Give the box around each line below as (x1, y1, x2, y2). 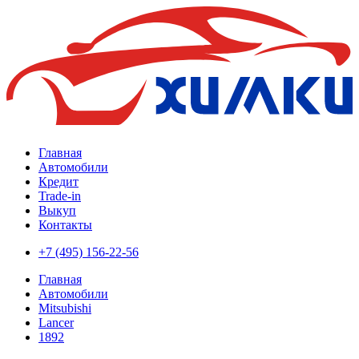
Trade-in (38, 189, 81, 204)
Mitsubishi (38, 301, 91, 316)
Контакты (38, 218, 92, 232)
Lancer (38, 316, 74, 330)
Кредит (38, 175, 79, 189)
